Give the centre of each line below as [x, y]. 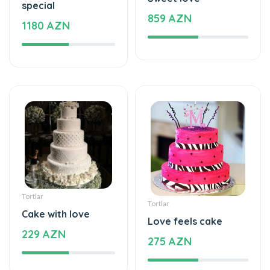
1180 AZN [46, 26]
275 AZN [170, 242]
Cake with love [56, 214]
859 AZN [170, 19]
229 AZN [44, 234]
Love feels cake [185, 221]
